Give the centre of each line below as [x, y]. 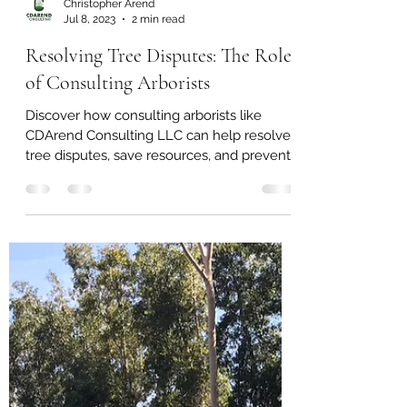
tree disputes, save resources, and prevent [158, 228]
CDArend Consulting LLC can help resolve [158, 208]
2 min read [158, 91]
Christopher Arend [109, 76]
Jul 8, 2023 [89, 91]
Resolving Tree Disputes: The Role [159, 128]
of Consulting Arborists [118, 155]
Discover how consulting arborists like [144, 188]
